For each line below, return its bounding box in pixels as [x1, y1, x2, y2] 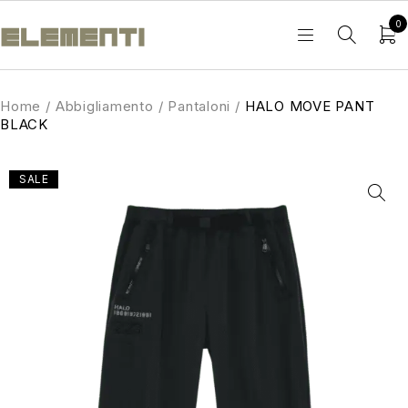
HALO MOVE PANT [244, 97, 375, 115]
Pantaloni [168, 97, 230, 115]
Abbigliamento [55, 97, 154, 115]
